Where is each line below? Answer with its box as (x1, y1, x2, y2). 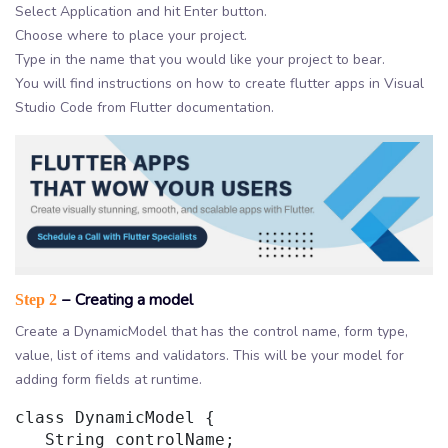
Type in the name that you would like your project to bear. (15, 50, 385, 70)
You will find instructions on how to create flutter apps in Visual (15, 74, 424, 94)
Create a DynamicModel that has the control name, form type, (15, 322, 408, 342)
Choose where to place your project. (15, 26, 247, 46)
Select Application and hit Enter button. (15, 2, 267, 22)
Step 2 (15, 291, 57, 309)
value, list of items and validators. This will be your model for (15, 346, 404, 366)
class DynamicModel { (15, 408, 215, 428)
